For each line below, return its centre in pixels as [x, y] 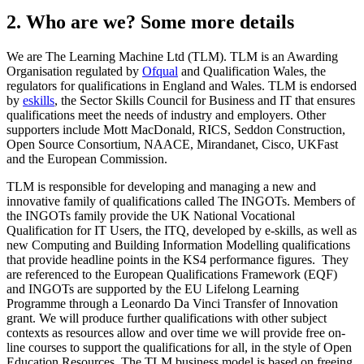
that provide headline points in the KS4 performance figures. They [178, 260]
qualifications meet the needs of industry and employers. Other [166, 115]
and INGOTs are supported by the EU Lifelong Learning [153, 289]
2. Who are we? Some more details [150, 22]
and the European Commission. [89, 159]
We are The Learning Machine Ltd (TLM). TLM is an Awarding [172, 57]
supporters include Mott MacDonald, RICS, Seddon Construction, [176, 130]
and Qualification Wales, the [252, 71]
